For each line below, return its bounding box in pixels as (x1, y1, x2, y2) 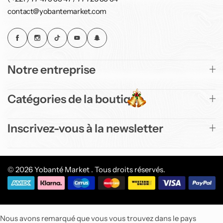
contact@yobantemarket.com (7, 6, 107, 16)
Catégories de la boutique (7, 92, 144, 106)
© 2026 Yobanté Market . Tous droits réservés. (7, 164, 165, 174)
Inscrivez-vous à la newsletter (7, 121, 163, 135)
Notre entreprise (7, 62, 96, 77)
